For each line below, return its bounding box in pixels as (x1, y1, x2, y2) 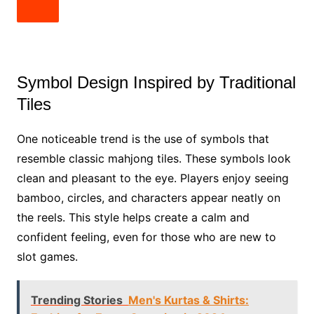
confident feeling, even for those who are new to (16, 229, 276, 244)
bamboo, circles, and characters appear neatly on (16, 190, 280, 205)
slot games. (16, 249, 78, 264)
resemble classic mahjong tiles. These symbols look (16, 151, 291, 165)
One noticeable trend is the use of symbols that (16, 131, 269, 146)
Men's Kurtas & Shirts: (128, 292, 249, 307)
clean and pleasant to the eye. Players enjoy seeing (16, 170, 289, 185)
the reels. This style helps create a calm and (16, 210, 250, 224)
